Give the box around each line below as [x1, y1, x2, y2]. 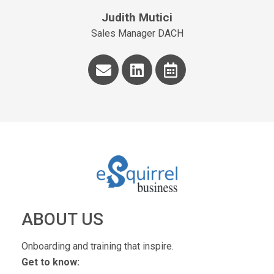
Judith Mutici [102, 10, 172, 25]
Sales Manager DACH [91, 28, 183, 40]
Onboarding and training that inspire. [21, 240, 174, 253]
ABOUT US [21, 209, 103, 230]
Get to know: [21, 256, 80, 268]
